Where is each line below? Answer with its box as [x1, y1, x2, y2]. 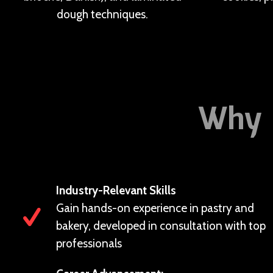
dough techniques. [57, 7, 148, 21]
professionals [56, 236, 122, 250]
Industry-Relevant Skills [56, 183, 176, 197]
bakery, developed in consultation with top [56, 219, 266, 233]
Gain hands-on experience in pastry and [56, 201, 254, 215]
